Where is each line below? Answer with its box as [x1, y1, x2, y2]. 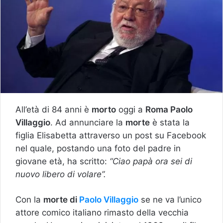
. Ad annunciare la [50, 117, 125, 127]
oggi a [116, 104, 145, 114]
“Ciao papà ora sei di [107, 156, 192, 166]
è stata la [150, 117, 190, 127]
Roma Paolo [145, 104, 193, 114]
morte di [43, 194, 79, 205]
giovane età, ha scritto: [15, 156, 107, 166]
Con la [15, 194, 43, 205]
